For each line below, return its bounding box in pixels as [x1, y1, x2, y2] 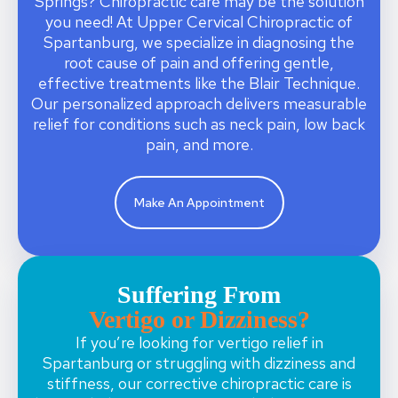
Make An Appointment [133, 195, 265, 211]
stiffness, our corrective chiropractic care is [46, 373, 352, 394]
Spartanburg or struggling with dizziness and [43, 353, 355, 374]
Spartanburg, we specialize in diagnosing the [44, 32, 354, 52]
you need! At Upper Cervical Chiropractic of [45, 12, 353, 32]
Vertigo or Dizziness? [88, 306, 310, 334]
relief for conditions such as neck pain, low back [33, 114, 365, 134]
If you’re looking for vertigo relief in [75, 332, 323, 354]
